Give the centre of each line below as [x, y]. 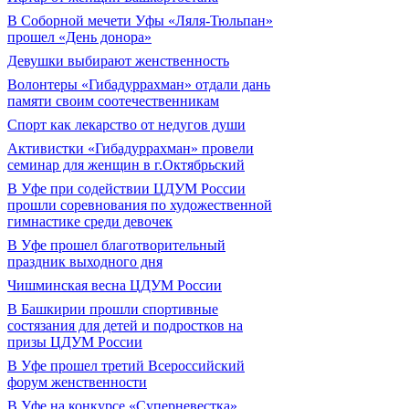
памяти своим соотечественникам [113, 101]
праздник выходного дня [85, 262]
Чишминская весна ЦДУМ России [115, 285]
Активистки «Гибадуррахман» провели [131, 148]
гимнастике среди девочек [90, 221]
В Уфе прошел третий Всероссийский [126, 366]
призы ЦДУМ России [75, 342]
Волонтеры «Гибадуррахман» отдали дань [139, 84]
